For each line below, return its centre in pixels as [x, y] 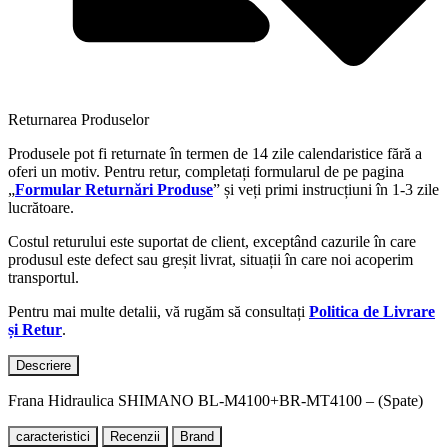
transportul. [43, 277]
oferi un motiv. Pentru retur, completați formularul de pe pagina [206, 171]
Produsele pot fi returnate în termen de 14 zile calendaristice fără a [215, 153]
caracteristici [53, 436]
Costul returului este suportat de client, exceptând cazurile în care [212, 241]
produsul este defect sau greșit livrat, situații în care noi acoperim [210, 259]
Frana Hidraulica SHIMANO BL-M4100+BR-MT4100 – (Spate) [215, 400]
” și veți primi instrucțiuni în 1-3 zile [326, 189]
